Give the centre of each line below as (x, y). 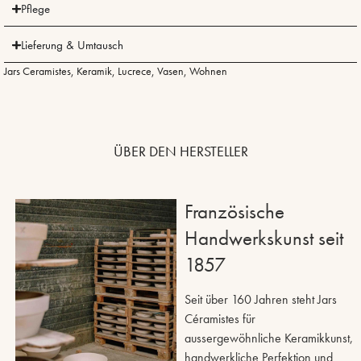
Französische (235, 212)
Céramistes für (220, 319)
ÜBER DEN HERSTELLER (180, 151)
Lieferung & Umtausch (72, 46)
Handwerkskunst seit (264, 239)
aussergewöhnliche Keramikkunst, (269, 338)
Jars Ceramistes (37, 71)
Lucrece (135, 71)
